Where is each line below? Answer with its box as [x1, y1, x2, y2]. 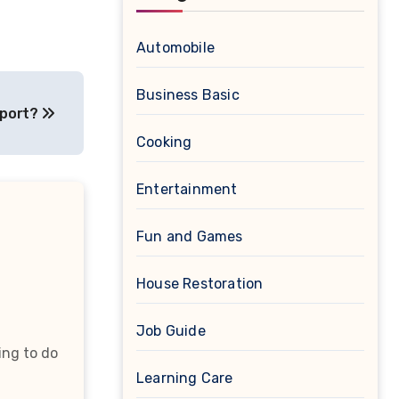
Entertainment [136, 181, 238, 199]
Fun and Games [136, 228, 243, 246]
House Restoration [136, 275, 264, 293]
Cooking [136, 134, 192, 151]
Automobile [136, 39, 215, 57]
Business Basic [136, 86, 240, 104]
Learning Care [136, 370, 233, 387]
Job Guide [136, 322, 206, 340]
